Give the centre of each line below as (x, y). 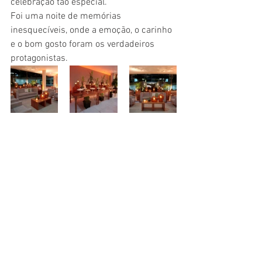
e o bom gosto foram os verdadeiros (84, 44)
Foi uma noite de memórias (67, 16)
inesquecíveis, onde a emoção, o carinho (92, 30)
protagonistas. (39, 58)
